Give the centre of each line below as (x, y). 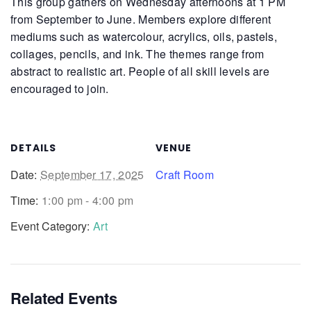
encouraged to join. (60, 88)
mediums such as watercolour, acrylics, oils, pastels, (144, 36)
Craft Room (185, 174)
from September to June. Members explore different (141, 19)
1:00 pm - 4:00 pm (88, 200)
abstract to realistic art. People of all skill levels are (140, 71)
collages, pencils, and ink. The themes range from (137, 53)
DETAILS (33, 148)
